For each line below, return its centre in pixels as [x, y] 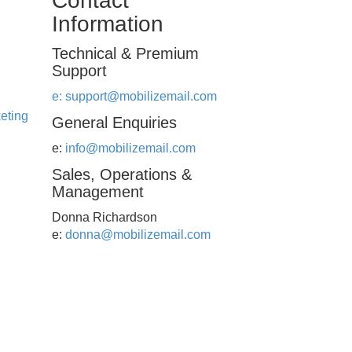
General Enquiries [114, 123]
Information [108, 24]
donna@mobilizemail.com [138, 235]
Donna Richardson [104, 217]
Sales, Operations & [122, 174]
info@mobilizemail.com [130, 148]
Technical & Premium [125, 53]
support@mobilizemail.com [141, 96]
